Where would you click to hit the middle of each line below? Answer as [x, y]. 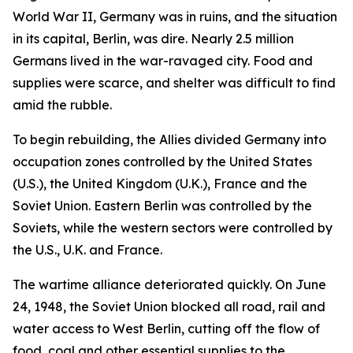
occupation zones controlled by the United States [162, 162]
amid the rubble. [62, 105]
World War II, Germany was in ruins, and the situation [175, 17]
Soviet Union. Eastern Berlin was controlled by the [162, 206]
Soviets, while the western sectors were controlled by [173, 228]
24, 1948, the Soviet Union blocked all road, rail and [169, 307]
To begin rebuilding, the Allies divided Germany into [169, 139]
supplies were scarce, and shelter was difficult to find [174, 83]
